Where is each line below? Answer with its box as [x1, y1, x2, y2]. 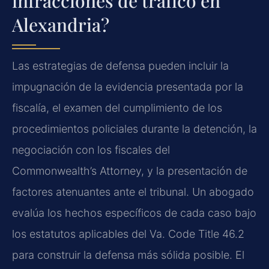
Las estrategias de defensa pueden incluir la [12, 59, 229, 73]
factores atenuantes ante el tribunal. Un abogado [12, 186, 254, 199]
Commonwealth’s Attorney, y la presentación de [12, 165, 247, 178]
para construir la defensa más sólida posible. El [12, 249, 244, 262]
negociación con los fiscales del [12, 144, 170, 157]
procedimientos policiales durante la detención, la [12, 122, 257, 136]
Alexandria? [12, 13, 109, 37]
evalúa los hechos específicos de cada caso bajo [12, 207, 256, 220]
